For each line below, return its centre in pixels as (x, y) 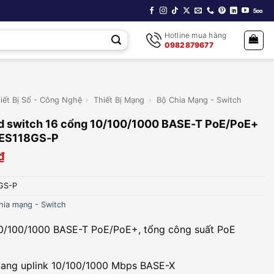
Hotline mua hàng (195, 35)
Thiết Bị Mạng (119, 100)
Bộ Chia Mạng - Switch (199, 100)
